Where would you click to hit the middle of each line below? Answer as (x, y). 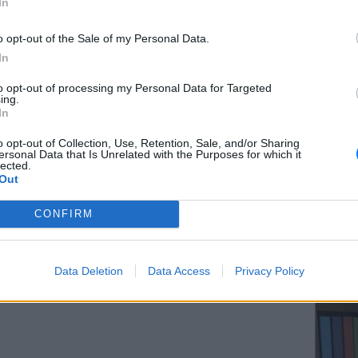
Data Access (179, 270)
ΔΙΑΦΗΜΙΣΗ (47, 131)
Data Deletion (88, 270)
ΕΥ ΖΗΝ (334, 78)
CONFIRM (64, 214)
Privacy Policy (269, 270)
